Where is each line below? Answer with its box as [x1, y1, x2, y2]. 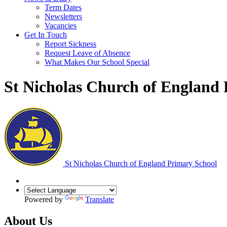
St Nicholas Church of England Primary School [63, 159, 217, 168]
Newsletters [45, 12, 82, 21]
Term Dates [45, 3, 82, 12]
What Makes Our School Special [45, 58, 149, 66]
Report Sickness [45, 40, 96, 48]
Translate [85, 195, 114, 204]
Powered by [24, 195, 65, 204]
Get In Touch [24, 30, 67, 39]
